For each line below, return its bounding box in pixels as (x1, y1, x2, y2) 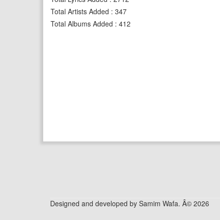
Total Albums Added (51, 19, 113, 28)
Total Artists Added (51, 6, 109, 16)
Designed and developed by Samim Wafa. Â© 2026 (50, 198, 209, 208)
